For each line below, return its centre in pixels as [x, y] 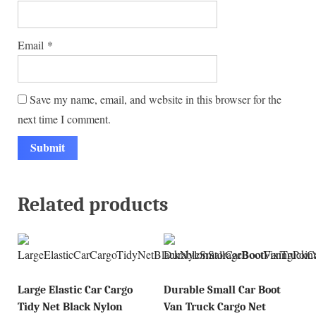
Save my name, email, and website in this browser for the [156, 99]
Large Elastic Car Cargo [75, 290]
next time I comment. [64, 119]
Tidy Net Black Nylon [70, 307]
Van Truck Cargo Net [214, 307]
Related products [93, 204]
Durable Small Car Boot [222, 290]
